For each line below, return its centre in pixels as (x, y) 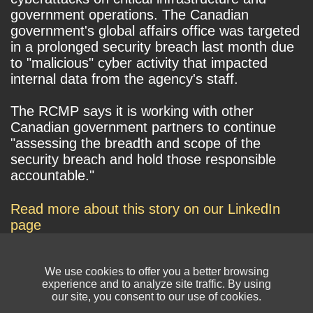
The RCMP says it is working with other (132, 111)
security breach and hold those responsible (143, 160)
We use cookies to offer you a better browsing (156, 271)
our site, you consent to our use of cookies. (156, 297)
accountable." (52, 176)
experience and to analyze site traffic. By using (156, 284)
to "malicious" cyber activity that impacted (139, 63)
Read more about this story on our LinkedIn (145, 209)
